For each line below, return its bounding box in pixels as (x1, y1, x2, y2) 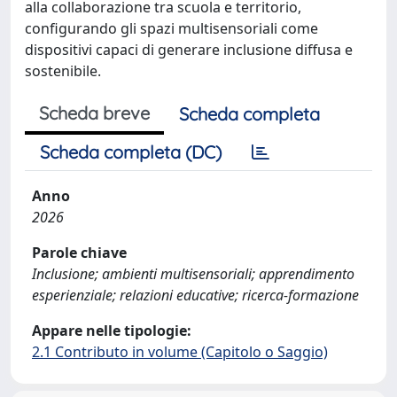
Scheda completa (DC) (40, 140, 222, 163)
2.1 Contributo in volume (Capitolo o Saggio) (32, 341, 328, 362)
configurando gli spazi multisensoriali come (25, 18, 318, 38)
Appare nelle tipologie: (32, 320, 191, 340)
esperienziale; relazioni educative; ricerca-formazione (32, 284, 359, 305)
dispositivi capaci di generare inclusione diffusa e (25, 39, 353, 59)
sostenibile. (25, 60, 101, 81)
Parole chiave (32, 242, 127, 262)
